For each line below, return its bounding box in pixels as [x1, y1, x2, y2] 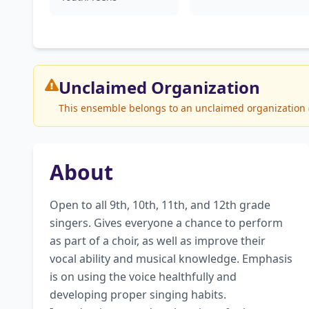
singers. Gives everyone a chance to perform [50, 215, 283, 230]
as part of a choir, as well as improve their [50, 233, 266, 248]
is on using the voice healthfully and [50, 269, 237, 284]
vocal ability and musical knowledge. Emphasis [50, 251, 292, 266]
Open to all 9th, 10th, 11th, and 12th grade [50, 197, 270, 212]
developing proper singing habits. [50, 287, 226, 302]
